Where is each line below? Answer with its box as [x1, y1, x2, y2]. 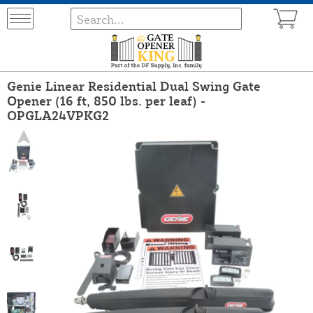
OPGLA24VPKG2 [7, 107, 109, 123]
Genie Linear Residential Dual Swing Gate [7, 78, 261, 94]
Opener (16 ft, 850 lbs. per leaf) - [7, 92, 205, 108]
